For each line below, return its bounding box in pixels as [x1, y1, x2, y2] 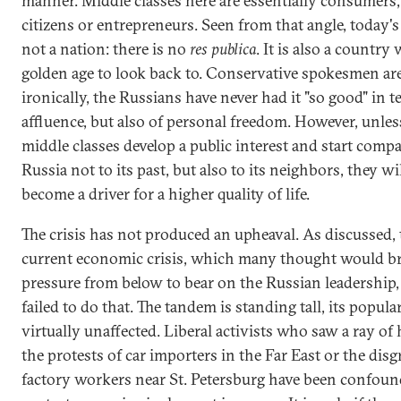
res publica [190, 38, 256, 59]
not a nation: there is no [21, 38, 190, 59]
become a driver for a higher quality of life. [21, 183, 310, 204]
